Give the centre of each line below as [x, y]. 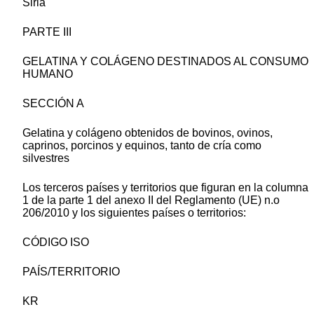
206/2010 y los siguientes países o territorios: [134, 213]
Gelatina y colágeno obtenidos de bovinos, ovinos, [148, 133]
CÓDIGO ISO [56, 243]
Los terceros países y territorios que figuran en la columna [165, 188]
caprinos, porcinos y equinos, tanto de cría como [142, 146]
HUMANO [48, 74]
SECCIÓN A [53, 104]
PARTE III [47, 32]
